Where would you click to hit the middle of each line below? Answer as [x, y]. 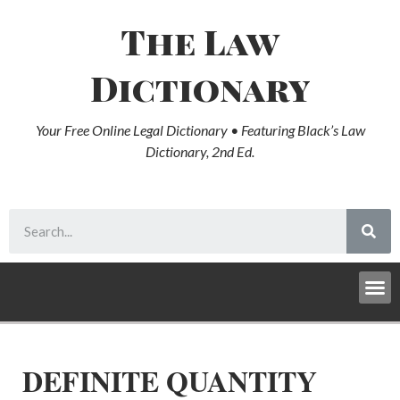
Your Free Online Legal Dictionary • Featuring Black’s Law [200, 130]
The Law [200, 41]
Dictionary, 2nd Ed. [200, 151]
